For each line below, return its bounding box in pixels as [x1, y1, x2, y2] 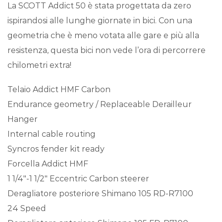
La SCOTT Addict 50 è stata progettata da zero [7, 1, 191, 11]
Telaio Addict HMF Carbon [7, 84, 111, 94]
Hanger [7, 114, 38, 124]
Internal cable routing [7, 129, 96, 139]
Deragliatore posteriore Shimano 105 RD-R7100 [7, 188, 193, 198]
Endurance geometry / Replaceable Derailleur [7, 99, 192, 109]
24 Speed [7, 203, 46, 213]
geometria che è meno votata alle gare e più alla [7, 31, 199, 41]
